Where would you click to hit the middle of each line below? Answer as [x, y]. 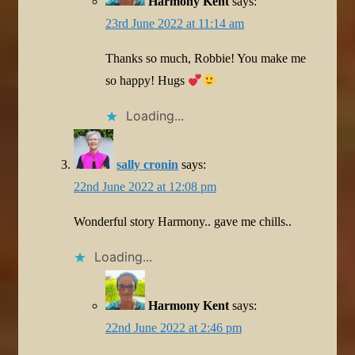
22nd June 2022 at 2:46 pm [174, 327]
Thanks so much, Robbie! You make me [206, 58]
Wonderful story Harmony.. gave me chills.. [183, 221]
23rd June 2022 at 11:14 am [175, 23]
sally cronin [147, 164]
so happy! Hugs [147, 80]
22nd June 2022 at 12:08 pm [145, 186]
